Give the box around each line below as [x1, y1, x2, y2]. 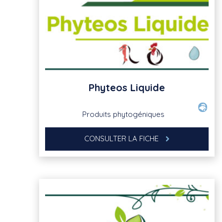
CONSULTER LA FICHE [84, 133, 161, 143]
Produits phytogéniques [82, 109, 165, 119]
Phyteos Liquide [89, 81, 165, 94]
